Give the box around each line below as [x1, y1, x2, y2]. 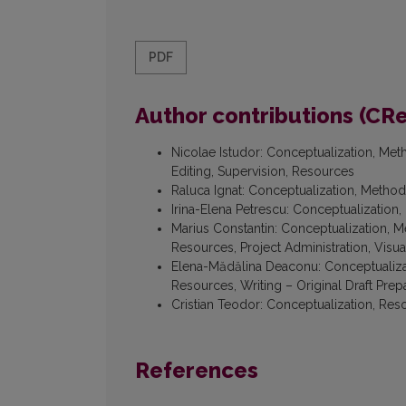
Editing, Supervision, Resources [171, 164, 354, 179]
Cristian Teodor [171, 297, 260, 313]
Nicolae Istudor [171, 145, 260, 160]
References [135, 357, 258, 384]
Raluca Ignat [171, 183, 242, 198]
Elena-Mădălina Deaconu [171, 259, 318, 275]
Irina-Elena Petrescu [171, 202, 286, 217]
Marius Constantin [171, 221, 275, 237]
